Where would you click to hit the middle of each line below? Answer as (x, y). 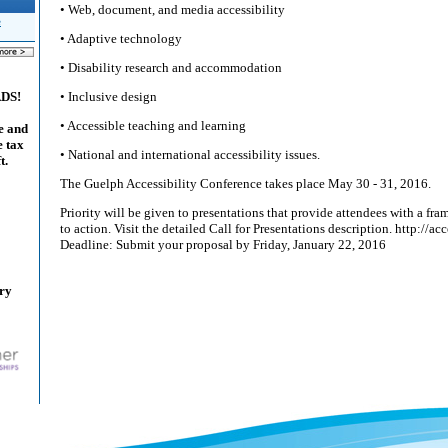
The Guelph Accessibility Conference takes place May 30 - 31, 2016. (245, 183)
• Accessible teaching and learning (153, 125)
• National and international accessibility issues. (190, 154)
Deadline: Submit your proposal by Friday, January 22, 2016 (223, 244)
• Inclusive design (108, 96)
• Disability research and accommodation (171, 67)
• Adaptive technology (121, 38)
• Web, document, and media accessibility (172, 9)
